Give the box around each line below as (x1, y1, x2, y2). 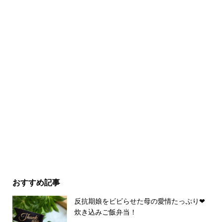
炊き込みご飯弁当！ (74, 207, 137, 217)
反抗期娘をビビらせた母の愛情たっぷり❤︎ (74, 196, 205, 206)
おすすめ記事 (12, 176, 60, 188)
